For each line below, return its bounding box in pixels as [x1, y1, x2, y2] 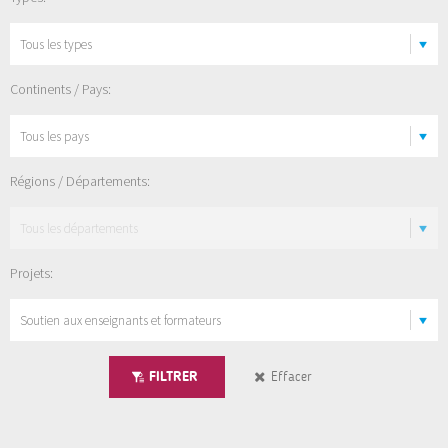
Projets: [10, 264, 53, 283]
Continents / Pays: [10, 80, 111, 99]
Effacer [271, 368, 312, 386]
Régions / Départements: [10, 172, 150, 191]
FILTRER [149, 368, 198, 386]
